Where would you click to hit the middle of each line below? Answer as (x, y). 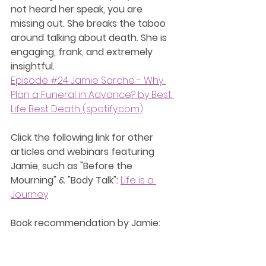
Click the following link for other (83, 137)
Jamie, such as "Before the (73, 166)
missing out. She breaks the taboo (89, 23)
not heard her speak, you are (78, 9)
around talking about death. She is (90, 37)
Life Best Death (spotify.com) (77, 109)
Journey (29, 194)
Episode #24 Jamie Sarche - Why (88, 80)
